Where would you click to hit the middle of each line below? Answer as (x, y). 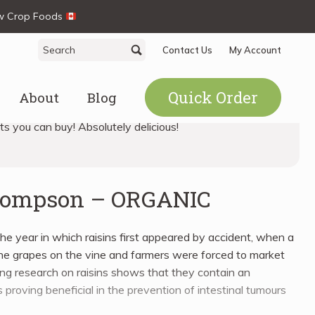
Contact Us (187, 50)
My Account (255, 50)
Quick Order (213, 98)
